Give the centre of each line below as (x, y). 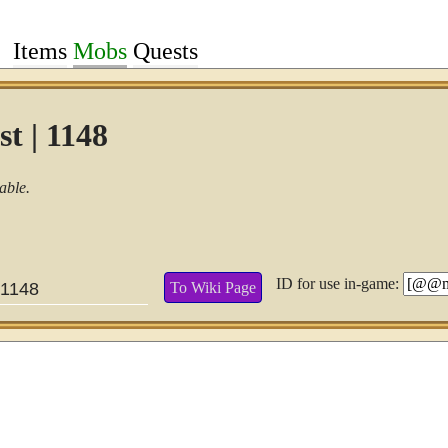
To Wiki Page (213, 287)
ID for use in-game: (339, 284)
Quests (165, 51)
